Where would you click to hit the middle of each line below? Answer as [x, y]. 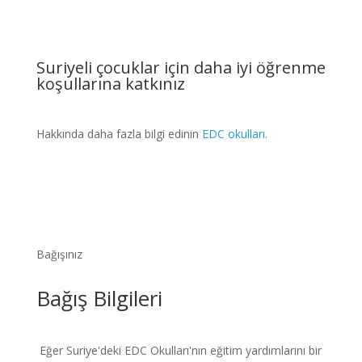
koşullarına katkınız [110, 84]
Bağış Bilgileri [99, 298]
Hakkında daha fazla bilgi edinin [119, 134]
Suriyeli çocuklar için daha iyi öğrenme [181, 67]
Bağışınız [59, 254]
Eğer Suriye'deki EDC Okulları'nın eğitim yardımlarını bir [181, 350]
